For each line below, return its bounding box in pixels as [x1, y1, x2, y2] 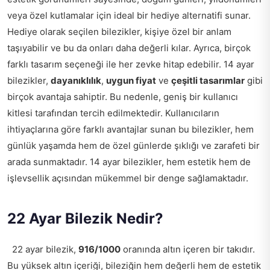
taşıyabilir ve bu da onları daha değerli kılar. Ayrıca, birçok [7, 42, 251, 54]
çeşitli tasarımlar [171, 75, 245, 86]
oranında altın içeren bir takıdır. [121, 243, 255, 255]
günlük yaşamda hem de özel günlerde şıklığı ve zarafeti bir [7, 140, 260, 151]
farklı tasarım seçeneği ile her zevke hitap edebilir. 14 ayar [7, 58, 254, 70]
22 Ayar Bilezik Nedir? [7, 210, 163, 227]
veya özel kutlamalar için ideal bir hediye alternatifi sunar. [7, 10, 251, 21]
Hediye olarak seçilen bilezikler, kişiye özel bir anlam [7, 26, 231, 37]
